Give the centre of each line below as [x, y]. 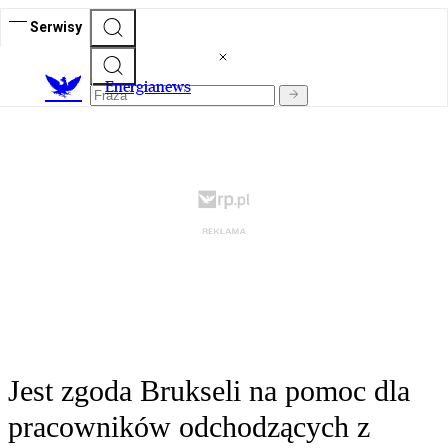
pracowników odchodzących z [189, 427]
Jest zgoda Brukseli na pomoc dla [209, 391]
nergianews [152, 87]
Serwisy [56, 26]
